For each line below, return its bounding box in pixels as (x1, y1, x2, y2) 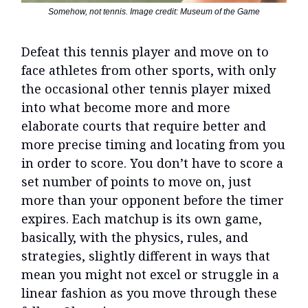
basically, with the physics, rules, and (21, 229, 248, 246)
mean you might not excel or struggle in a (21, 266, 279, 283)
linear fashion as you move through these (21, 285, 277, 302)
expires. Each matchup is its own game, (21, 210, 262, 228)
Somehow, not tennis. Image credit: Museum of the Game (48, 7, 260, 17)
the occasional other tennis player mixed (21, 80, 271, 98)
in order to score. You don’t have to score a (21, 155, 283, 172)
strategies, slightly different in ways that (21, 247, 270, 265)
